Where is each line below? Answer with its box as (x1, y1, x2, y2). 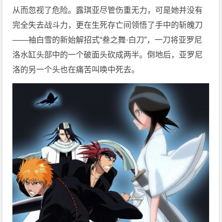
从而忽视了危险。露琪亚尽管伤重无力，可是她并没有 (12, 5, 203, 14)
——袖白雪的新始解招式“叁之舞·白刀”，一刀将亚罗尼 (12, 35, 203, 44)
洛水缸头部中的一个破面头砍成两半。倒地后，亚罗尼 (12, 50, 203, 59)
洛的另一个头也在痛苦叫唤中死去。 (12, 65, 140, 74)
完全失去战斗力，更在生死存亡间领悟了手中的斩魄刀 (12, 20, 203, 29)
